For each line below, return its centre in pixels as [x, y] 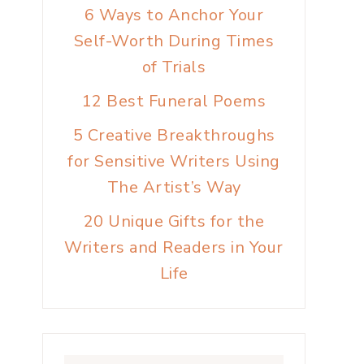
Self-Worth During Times [174, 41]
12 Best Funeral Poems [174, 101]
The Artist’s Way [174, 187]
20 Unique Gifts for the [174, 221]
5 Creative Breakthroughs [174, 135]
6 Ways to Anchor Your [174, 15]
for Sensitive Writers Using [174, 161]
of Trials [174, 67]
